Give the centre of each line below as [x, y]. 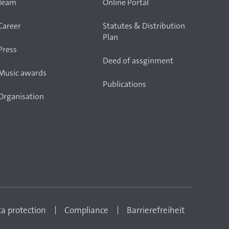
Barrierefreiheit [156, 210]
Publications [124, 84]
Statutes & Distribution [144, 26]
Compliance [86, 210]
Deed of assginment [138, 61]
